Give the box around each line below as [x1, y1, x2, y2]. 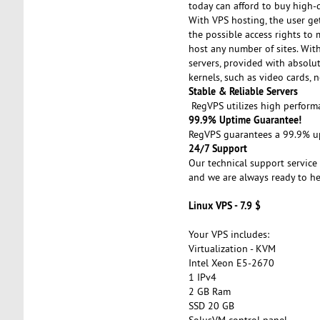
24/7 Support [188, 141, 250, 155]
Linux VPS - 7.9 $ [188, 198, 261, 212]
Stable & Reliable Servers [188, 84, 298, 98]
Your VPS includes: [188, 227, 269, 241]
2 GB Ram [188, 284, 231, 298]
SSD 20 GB [188, 299, 234, 312]
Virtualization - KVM [188, 241, 276, 255]
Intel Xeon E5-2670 [188, 256, 274, 269]
